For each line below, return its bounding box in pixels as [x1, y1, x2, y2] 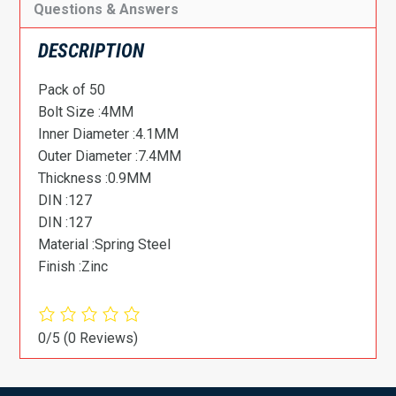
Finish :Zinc [38, 257, 109, 275]
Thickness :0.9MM [38, 169, 152, 187]
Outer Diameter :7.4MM [38, 147, 182, 164]
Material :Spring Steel [38, 235, 171, 253]
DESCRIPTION [38, 39, 145, 62]
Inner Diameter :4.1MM [38, 125, 179, 142]
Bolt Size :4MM [38, 103, 134, 120]
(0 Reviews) [64, 329, 139, 346]
